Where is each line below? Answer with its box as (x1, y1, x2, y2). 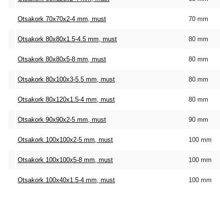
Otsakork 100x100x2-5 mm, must (18, 136, 113, 143)
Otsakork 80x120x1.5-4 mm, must (18, 96, 115, 103)
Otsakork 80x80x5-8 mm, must (18, 55, 106, 63)
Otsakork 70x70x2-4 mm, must (18, 15, 106, 23)
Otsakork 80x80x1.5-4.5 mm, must (18, 35, 117, 43)
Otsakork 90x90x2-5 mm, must (18, 116, 106, 123)
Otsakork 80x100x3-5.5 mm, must (18, 76, 115, 83)
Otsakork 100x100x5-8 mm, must (18, 156, 113, 164)
